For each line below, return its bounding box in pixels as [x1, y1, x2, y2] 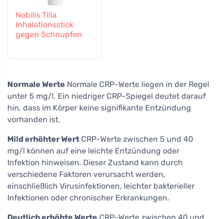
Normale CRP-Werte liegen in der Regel [65, 79, 209, 89]
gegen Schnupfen [16, 29, 82, 39]
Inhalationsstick [16, 20, 73, 29]
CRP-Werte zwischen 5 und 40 [79, 134, 193, 144]
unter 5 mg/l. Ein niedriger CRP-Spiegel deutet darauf [7, 91, 206, 101]
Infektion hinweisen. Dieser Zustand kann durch [7, 157, 183, 167]
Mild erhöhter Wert [7, 134, 79, 144]
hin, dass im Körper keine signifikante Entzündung [7, 103, 191, 112]
